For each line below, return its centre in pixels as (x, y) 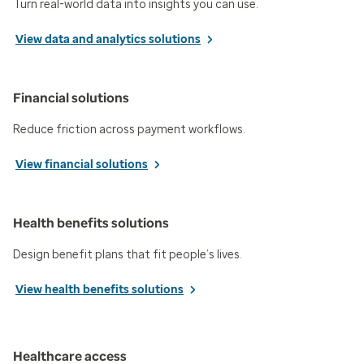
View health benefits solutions (100, 289)
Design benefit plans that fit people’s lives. (128, 254)
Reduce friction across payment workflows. (129, 129)
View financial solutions (82, 164)
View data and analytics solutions (108, 39)
